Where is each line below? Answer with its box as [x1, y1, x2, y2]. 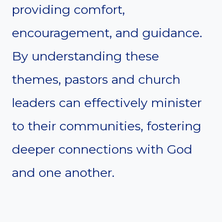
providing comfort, [12, 1, 125, 17]
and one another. [12, 165, 114, 180]
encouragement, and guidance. [12, 25, 202, 40]
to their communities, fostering [12, 118, 201, 133]
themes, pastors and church [12, 71, 180, 87]
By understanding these [12, 48, 159, 63]
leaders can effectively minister [12, 95, 202, 110]
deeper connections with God [12, 141, 192, 157]
